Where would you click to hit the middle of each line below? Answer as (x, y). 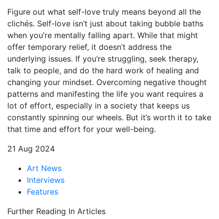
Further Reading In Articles (56, 211)
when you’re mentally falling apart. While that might (103, 35)
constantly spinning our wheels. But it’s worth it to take (109, 117)
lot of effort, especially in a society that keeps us (99, 105)
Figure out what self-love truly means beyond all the (104, 11)
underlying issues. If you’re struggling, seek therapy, (103, 58)
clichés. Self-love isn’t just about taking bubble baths (105, 23)
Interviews (46, 180)
